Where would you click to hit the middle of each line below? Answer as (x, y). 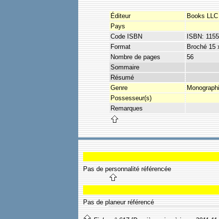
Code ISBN (126, 36)
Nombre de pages (135, 57)
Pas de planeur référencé (119, 202)
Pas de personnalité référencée (127, 169)
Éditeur (120, 16)
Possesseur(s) (131, 98)
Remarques (127, 108)
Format (120, 46)
